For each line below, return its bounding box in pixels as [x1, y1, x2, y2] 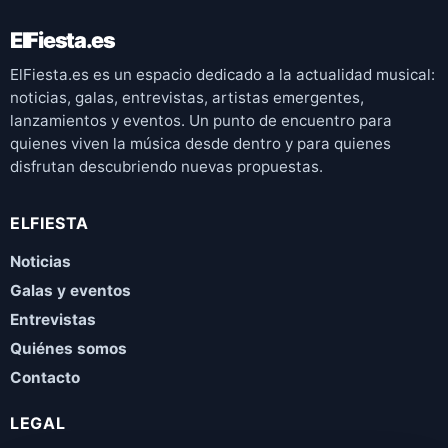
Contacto [10, 368, 80, 388]
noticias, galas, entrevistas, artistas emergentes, [10, 88, 364, 108]
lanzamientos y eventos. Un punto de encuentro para [10, 111, 392, 131]
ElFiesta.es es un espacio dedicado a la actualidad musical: [10, 65, 435, 85]
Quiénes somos [10, 339, 127, 359]
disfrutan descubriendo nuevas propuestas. [10, 157, 323, 177]
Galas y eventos [10, 281, 131, 301]
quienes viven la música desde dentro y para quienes [10, 134, 391, 154]
